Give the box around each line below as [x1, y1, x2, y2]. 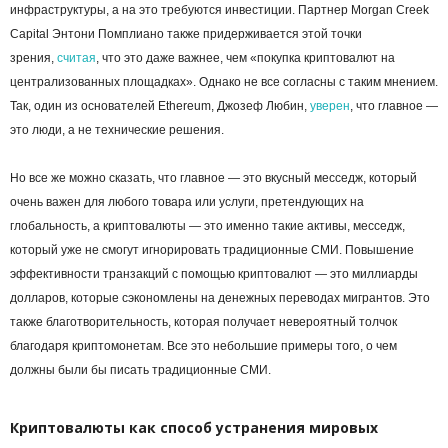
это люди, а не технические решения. [10, 123, 224, 138]
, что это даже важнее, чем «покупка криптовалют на [96, 51, 395, 66]
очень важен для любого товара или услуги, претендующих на [10, 195, 364, 210]
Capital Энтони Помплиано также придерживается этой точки [10, 27, 362, 42]
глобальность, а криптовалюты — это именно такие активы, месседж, [10, 219, 405, 234]
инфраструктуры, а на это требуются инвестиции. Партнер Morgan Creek [10, 3, 429, 18]
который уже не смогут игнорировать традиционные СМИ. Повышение [10, 243, 414, 258]
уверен [310, 99, 350, 114]
